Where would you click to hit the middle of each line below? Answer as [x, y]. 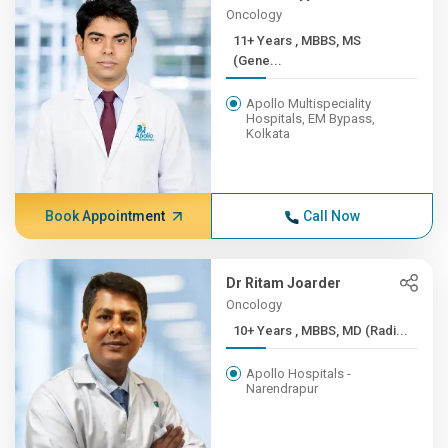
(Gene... [258, 60]
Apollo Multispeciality [309, 103]
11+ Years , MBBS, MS [264, 40]
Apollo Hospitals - [299, 373]
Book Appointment [104, 216]
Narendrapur [282, 388]
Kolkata [268, 133]
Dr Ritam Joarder [284, 283]
